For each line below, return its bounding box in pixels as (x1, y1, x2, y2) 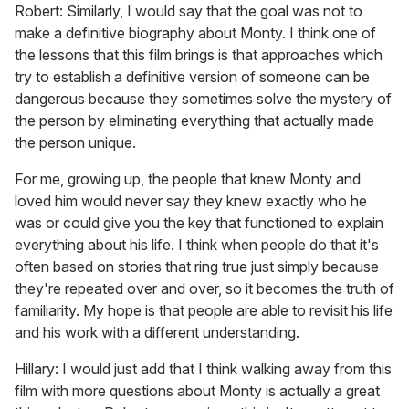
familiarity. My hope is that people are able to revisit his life (15, 301, 393, 320)
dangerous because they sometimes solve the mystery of (15, 89, 392, 109)
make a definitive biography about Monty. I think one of (15, 24, 376, 43)
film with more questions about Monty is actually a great (15, 382, 380, 401)
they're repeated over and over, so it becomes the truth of (15, 279, 394, 299)
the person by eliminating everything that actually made (15, 111, 374, 131)
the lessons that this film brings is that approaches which (15, 46, 383, 65)
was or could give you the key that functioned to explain (15, 214, 383, 233)
